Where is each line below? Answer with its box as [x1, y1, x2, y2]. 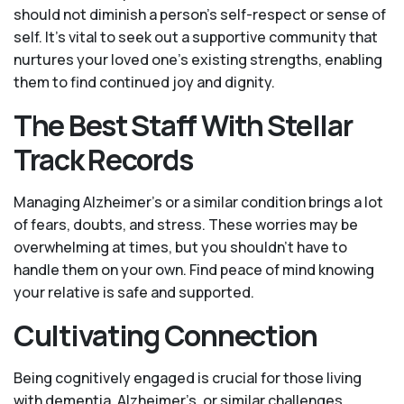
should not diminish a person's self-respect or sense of [14, 5, 386, 25]
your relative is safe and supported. [14, 282, 254, 303]
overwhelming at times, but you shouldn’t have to [14, 237, 347, 258]
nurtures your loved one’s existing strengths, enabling [14, 50, 382, 70]
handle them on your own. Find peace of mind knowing [14, 260, 374, 280]
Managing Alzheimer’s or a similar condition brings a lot [14, 192, 383, 213]
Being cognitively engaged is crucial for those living [14, 368, 362, 389]
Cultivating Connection [14, 316, 317, 356]
